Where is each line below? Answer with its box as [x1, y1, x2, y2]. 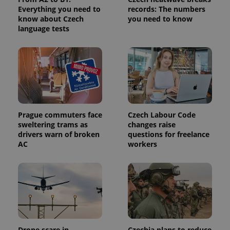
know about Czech [18, 13, 84, 24]
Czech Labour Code [128, 109, 196, 120]
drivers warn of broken [18, 129, 100, 139]
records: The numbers [128, 4, 205, 14]
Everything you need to [18, 4, 101, 14]
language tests [18, 23, 69, 33]
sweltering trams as [18, 119, 88, 129]
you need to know [128, 13, 193, 24]
